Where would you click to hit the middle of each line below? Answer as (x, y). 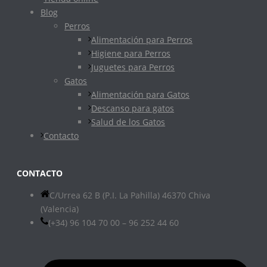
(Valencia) (60, 209)
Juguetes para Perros (133, 67)
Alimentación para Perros (142, 40)
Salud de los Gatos (128, 122)
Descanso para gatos (133, 108)
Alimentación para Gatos (141, 95)
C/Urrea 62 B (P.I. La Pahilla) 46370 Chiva (130, 195)
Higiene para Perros (131, 54)
